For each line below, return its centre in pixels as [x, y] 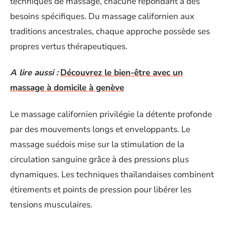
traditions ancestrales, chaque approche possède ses [110, 31]
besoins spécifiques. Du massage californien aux [102, 16]
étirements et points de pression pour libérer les [101, 189]
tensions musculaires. [51, 204]
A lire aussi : [34, 73]
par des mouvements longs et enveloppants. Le [100, 129]
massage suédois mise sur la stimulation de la [97, 144]
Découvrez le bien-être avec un [122, 73]
